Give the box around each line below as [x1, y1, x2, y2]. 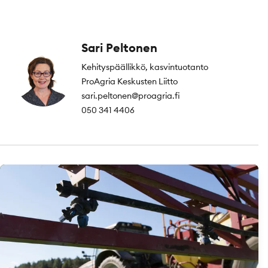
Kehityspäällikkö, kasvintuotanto [81, 61, 208, 72]
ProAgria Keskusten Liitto [81, 75, 178, 87]
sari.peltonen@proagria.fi [81, 90, 180, 101]
